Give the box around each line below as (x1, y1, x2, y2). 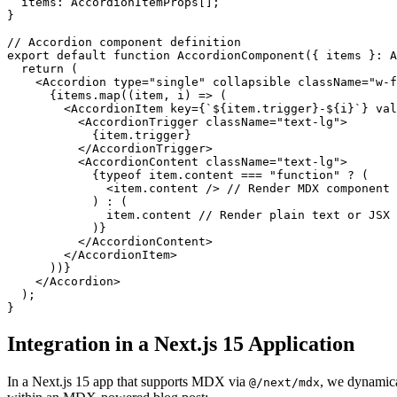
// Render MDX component (220, 182, 390, 196)
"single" (149, 75, 206, 90)
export (7, 49, 50, 63)
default (57, 49, 106, 63)
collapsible (213, 75, 291, 90)
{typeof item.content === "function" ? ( (7, 168, 92, 183)
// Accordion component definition (7, 35, 241, 50)
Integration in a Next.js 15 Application (7, 332, 354, 356)
